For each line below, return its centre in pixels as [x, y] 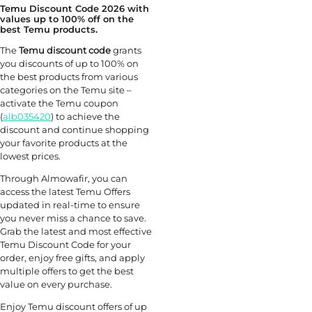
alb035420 [27, 117]
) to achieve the [85, 117]
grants [126, 50]
